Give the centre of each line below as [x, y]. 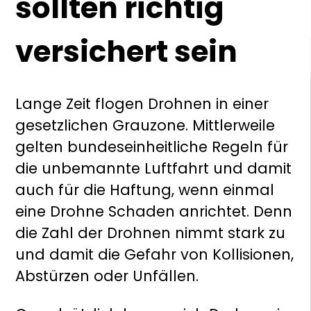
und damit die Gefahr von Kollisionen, [155, 255]
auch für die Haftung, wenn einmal [145, 190]
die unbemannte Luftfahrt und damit [154, 169]
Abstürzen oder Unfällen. [107, 276]
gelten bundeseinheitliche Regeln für [152, 147]
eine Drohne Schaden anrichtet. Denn [154, 212]
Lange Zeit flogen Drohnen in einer [142, 104]
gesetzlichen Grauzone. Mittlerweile [145, 126]
